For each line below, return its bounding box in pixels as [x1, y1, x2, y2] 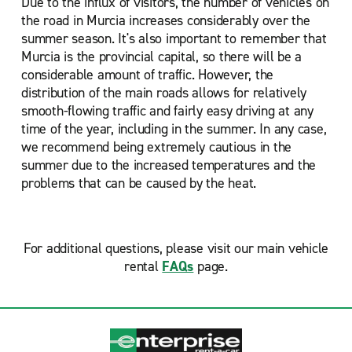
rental [124, 257, 163, 276]
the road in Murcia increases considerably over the [21, 11, 310, 30]
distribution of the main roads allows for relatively [21, 83, 306, 102]
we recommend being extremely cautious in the [21, 137, 291, 156]
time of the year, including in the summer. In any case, [21, 119, 327, 138]
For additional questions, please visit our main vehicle [23, 239, 329, 258]
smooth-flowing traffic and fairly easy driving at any [21, 101, 313, 120]
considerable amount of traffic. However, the [21, 65, 273, 84]
